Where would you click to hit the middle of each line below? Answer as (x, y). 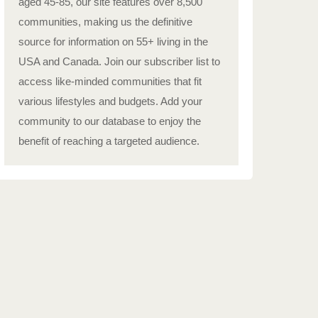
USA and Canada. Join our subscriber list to (119, 61)
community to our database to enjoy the (110, 121)
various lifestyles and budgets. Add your (110, 101)
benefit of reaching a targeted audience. (109, 141)
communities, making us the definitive (105, 22)
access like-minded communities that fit (110, 81)
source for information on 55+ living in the (113, 42)
